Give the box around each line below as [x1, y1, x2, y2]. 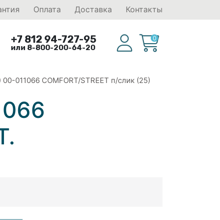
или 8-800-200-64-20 [11, 43, 96, 52]
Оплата [33, 4, 61, 14]
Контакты [126, 4, 163, 14]
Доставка [75, 4, 112, 14]
